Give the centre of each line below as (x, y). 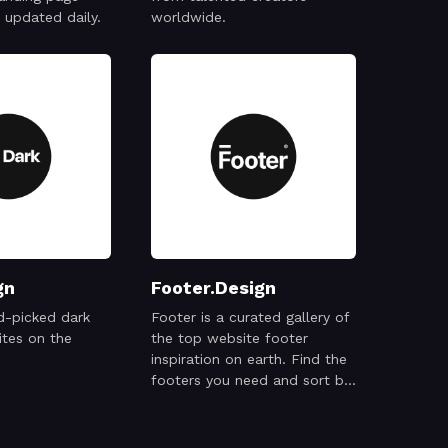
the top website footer (229, 338)
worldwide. (188, 17)
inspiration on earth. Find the (249, 359)
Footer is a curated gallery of (250, 317)
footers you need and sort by (251, 380)
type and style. (201, 401)
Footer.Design (213, 287)
